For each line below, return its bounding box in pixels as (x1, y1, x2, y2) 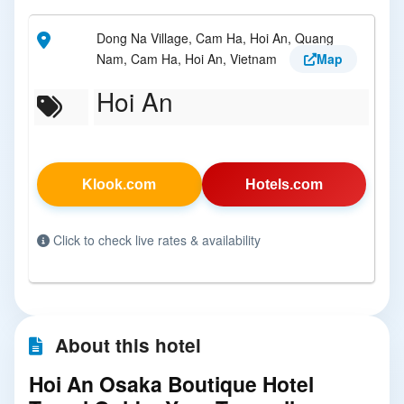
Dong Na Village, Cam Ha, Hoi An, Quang (96, 29, 334, 47)
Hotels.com (244, 177, 323, 192)
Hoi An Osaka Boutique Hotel (29, 368, 314, 399)
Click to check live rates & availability (50, 231, 261, 249)
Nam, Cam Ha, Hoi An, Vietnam (96, 49, 280, 68)
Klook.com (82, 177, 157, 192)
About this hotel (50, 332, 201, 359)
